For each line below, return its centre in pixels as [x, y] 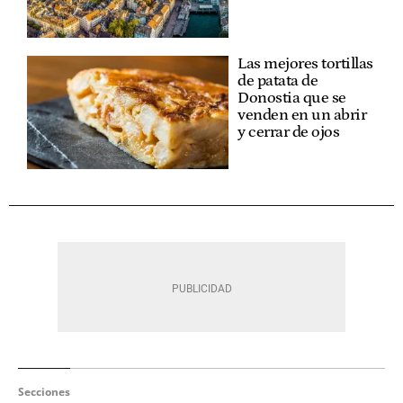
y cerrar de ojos [288, 133]
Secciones [44, 392]
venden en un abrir [302, 116]
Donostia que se [292, 99]
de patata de [278, 81]
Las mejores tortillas [305, 64]
